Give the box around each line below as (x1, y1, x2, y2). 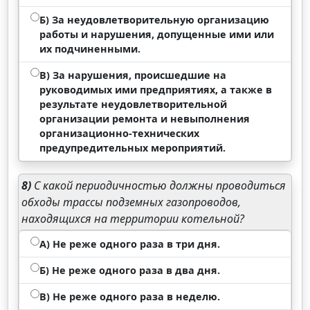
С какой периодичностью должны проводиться (31, 178, 286, 193)
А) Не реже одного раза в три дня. (39, 237, 221, 250)
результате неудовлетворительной (39, 98, 228, 111)
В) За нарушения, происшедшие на (39, 69, 227, 82)
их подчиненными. (39, 42, 141, 55)
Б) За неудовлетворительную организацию (39, 13, 270, 26)
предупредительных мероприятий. (39, 141, 226, 154)
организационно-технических (39, 127, 200, 140)
